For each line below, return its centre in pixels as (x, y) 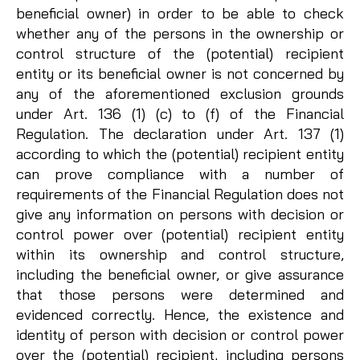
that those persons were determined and (180, 295)
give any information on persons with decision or (180, 215)
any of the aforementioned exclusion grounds (180, 94)
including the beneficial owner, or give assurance (180, 275)
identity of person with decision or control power (180, 335)
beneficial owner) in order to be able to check (180, 14)
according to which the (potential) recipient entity (180, 154)
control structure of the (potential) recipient (180, 54)
